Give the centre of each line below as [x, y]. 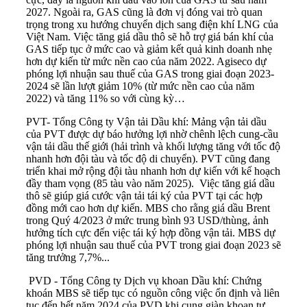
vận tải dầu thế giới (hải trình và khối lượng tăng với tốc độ [153, 146]
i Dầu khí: [167, 121]
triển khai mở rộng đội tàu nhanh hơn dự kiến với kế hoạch [153, 171]
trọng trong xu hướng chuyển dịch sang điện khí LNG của [152, 24]
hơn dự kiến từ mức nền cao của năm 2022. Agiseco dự [146, 61]
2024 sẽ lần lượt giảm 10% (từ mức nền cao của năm [140, 86]
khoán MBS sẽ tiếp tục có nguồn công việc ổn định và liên [153, 293]
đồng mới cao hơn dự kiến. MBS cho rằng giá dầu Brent [148, 208]
